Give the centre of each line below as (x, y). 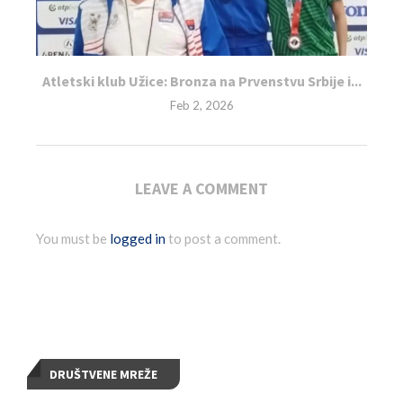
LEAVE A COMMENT (201, 189)
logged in (138, 239)
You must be (73, 239)
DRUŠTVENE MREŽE (103, 375)
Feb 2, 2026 (201, 106)
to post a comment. (223, 239)
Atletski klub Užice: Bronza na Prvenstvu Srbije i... (201, 81)
